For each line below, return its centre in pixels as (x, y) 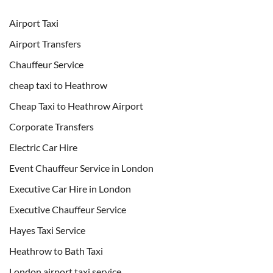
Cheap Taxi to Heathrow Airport (76, 105)
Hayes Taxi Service (47, 230)
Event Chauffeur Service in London (81, 168)
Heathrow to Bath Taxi (56, 250)
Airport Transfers (45, 43)
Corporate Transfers (51, 126)
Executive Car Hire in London (70, 188)
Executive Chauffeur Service (68, 209)
